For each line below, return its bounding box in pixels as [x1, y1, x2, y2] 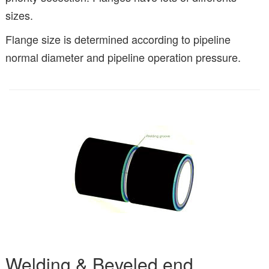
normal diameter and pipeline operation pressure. [5, 49, 241, 65]
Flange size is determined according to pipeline [5, 31, 231, 47]
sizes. [5, 7, 33, 23]
